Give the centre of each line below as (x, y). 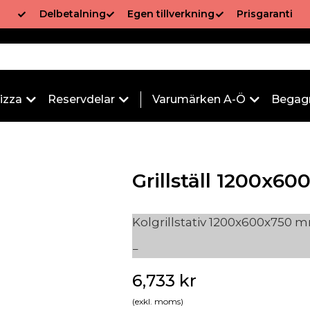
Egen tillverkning (171, 14)
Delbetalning (72, 14)
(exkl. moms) (157, 302)
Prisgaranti (265, 14)
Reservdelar (81, 99)
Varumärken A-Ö (199, 99)
